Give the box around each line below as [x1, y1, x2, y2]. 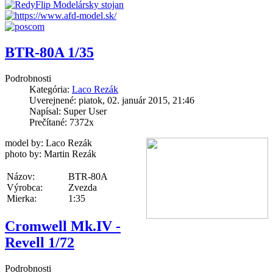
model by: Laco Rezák [5, 137, 92, 148]
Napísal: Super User [29, 105, 107, 116]
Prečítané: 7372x [29, 116, 94, 127]
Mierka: [7, 193, 37, 204]
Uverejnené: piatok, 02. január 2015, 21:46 [29, 94, 194, 105]
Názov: [7, 171, 35, 182]
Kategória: [29, 83, 72, 94]
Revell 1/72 [5, 234, 74, 250]
